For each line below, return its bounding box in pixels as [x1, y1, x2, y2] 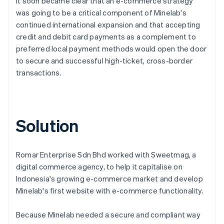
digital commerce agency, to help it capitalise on [16, 161, 182, 171]
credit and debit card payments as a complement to [16, 31, 196, 41]
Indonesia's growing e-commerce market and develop [16, 173, 203, 183]
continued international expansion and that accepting [16, 19, 200, 29]
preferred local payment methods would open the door [16, 43, 207, 53]
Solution [16, 114, 79, 136]
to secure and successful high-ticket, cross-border [16, 55, 193, 65]
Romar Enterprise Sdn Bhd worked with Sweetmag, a [16, 149, 196, 159]
